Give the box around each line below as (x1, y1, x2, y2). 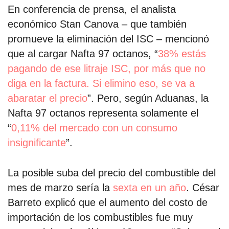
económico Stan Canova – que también (8, 18, 187, 30)
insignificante (8, 137, 66, 149)
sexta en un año (113, 181, 186, 193)
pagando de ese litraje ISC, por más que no (8, 63, 205, 75)
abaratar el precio (8, 93, 87, 104)
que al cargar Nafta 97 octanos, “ (8, 48, 158, 60)
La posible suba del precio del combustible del (8, 167, 216, 178)
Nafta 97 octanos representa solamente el (8, 107, 198, 119)
